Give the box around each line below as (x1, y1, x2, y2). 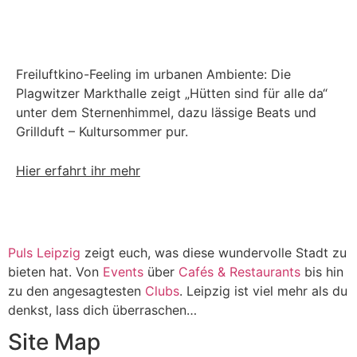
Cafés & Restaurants (178, 264, 300, 280)
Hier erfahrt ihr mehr (16, 163, 140, 178)
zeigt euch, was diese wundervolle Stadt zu (80, 245, 347, 261)
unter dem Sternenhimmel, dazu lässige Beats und (16, 104, 316, 120)
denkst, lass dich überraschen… (8, 302, 197, 318)
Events (103, 264, 147, 280)
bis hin (300, 264, 343, 280)
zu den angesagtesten (8, 283, 145, 299)
